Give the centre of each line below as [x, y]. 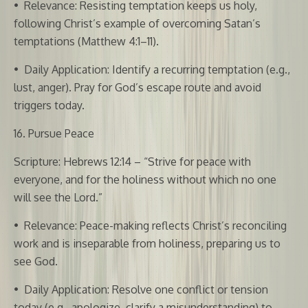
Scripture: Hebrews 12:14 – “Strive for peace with [132, 161]
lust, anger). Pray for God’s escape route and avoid [137, 87]
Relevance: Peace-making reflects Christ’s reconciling [155, 225]
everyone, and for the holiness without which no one [145, 179]
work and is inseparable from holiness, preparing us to [147, 243]
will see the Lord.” [58, 197]
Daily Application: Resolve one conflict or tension [146, 289]
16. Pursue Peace [54, 133]
